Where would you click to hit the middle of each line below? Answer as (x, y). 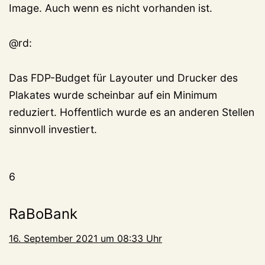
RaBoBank (43, 214)
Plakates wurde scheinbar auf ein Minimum (113, 95)
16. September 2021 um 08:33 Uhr (85, 239)
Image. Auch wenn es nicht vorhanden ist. (111, 8)
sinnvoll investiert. (53, 130)
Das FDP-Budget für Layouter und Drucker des (123, 78)
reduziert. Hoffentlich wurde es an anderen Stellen (132, 112)
